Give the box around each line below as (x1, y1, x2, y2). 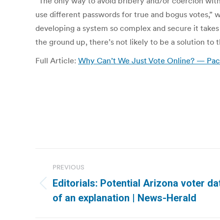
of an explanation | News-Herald (53, 192, 196, 204)
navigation (35, 170, 114, 190)
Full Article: (35, 55, 78, 65)
